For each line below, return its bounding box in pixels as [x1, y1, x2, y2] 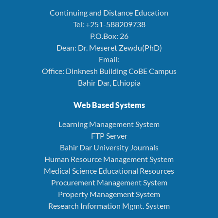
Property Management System [58, 189, 160, 199]
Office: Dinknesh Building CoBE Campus [41, 66, 177, 75]
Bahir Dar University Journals [59, 142, 159, 152]
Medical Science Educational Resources [44, 165, 174, 175]
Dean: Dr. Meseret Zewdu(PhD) [56, 42, 162, 52]
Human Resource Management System [44, 154, 174, 163]
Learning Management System [58, 119, 160, 128]
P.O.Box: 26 [90, 31, 128, 40]
